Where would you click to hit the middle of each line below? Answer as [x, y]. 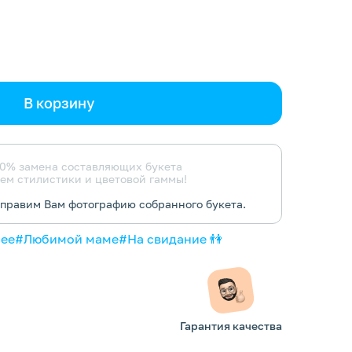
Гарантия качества [231, 326]
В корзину [59, 103]
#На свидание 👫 [170, 239]
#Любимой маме [67, 239]
